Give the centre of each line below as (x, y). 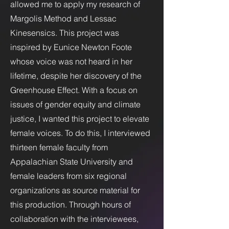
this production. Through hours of (71, 204)
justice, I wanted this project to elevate (80, 119)
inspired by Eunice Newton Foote (71, 47)
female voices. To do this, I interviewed (80, 133)
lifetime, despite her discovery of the (76, 76)
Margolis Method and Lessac (63, 18)
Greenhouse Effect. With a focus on (74, 90)
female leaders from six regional (68, 176)
